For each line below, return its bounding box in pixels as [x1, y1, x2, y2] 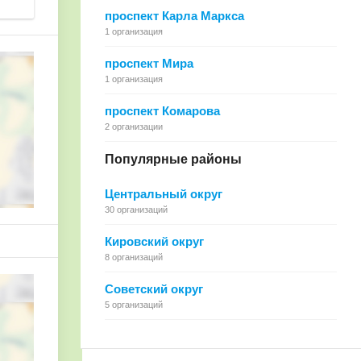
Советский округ [105, 282, 203, 296]
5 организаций [105, 300, 163, 309]
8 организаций [105, 252, 163, 262]
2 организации [105, 122, 163, 131]
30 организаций [105, 205, 168, 214]
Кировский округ [105, 234, 204, 248]
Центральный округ [105, 187, 222, 201]
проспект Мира [105, 56, 193, 70]
